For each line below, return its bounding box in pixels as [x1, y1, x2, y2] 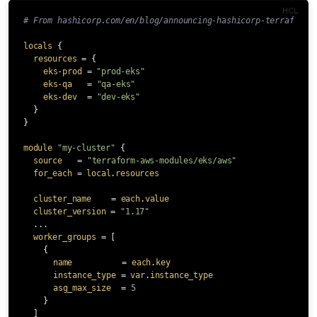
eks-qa [42, 79, 72, 89]
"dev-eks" [96, 91, 140, 102]
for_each [33, 168, 72, 178]
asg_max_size [52, 282, 111, 293]
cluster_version [33, 206, 106, 217]
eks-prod [42, 66, 82, 76]
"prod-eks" [96, 66, 145, 76]
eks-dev [42, 91, 77, 102]
